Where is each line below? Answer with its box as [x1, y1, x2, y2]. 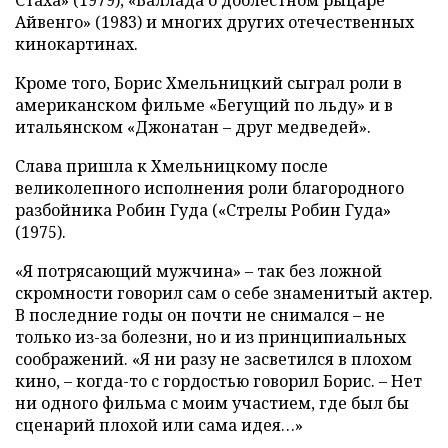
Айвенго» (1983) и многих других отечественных [15, 11, 414, 33]
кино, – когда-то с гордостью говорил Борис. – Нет [15, 370, 422, 392]
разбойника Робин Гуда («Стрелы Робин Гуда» [15, 199, 391, 221]
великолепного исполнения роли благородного [15, 177, 404, 199]
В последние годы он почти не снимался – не [15, 304, 385, 326]
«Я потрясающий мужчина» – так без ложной [15, 260, 382, 282]
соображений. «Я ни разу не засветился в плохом [15, 348, 412, 370]
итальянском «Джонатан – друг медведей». [15, 116, 371, 138]
